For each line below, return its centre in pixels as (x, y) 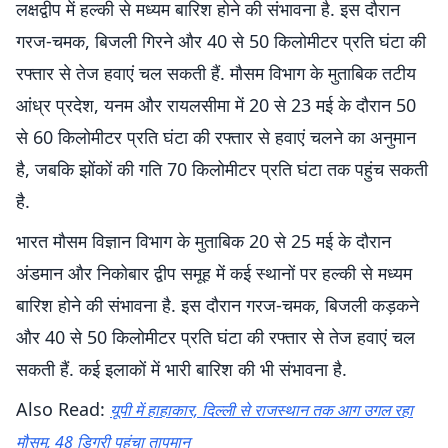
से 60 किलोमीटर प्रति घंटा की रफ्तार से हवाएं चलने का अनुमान (216, 137)
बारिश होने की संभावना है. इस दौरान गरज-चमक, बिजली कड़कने (217, 305)
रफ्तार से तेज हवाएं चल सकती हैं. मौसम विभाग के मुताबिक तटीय (216, 73)
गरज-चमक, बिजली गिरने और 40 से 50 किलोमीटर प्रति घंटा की (221, 41)
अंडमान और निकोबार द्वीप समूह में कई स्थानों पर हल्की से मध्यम (214, 273)
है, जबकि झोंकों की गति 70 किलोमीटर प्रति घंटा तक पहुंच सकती (222, 169)
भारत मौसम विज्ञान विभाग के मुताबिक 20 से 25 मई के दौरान (203, 241)
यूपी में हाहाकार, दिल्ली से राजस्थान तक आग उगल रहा (261, 410)
